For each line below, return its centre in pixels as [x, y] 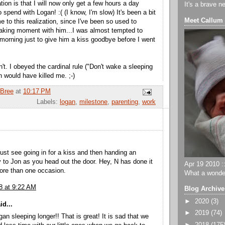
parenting [125, 102]
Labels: [48, 102]
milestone [93, 102]
